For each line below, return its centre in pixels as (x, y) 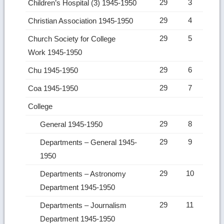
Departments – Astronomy (83, 173)
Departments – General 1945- (89, 142)
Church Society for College (72, 38)
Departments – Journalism (83, 205)
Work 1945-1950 (56, 52)
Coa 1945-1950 (54, 88)
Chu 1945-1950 (54, 70)
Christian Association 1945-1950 (82, 20)
